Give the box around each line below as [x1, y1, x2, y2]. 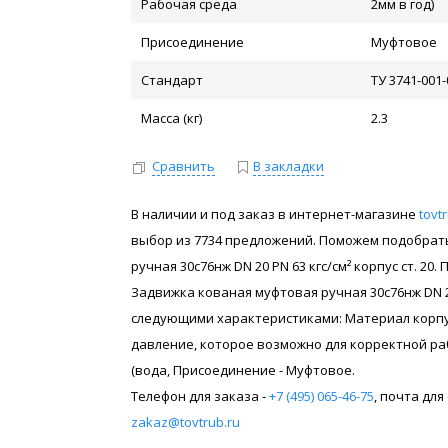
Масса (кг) [141, 109, 203, 127]
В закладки [253, 157, 325, 175]
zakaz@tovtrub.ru [131, 412, 241, 431]
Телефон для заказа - [131, 386, 270, 405]
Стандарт [141, 71, 204, 89]
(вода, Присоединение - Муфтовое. [131, 360, 356, 379]
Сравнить [152, 157, 216, 175]
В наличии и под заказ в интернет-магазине [131, 204, 420, 223]
